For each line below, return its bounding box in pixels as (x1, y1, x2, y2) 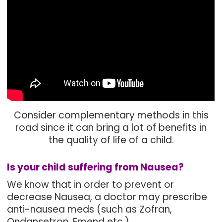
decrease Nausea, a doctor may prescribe (7, 190, 208, 204)
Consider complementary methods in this (13, 109, 209, 122)
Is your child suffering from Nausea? (7, 161, 184, 174)
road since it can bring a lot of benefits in (15, 121, 207, 134)
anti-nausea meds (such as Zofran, (7, 203, 172, 216)
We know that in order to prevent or (7, 178, 174, 191)
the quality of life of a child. (48, 133, 174, 147)
